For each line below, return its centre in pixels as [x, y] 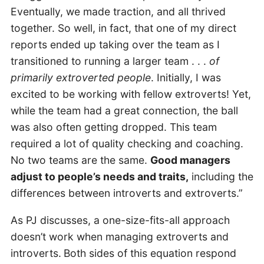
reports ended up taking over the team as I [115, 45]
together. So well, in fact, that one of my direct [123, 28]
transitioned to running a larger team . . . [110, 61]
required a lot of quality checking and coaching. [127, 144]
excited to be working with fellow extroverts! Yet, [131, 94]
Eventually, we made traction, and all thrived [118, 12]
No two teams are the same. [80, 160]
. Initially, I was [186, 78]
